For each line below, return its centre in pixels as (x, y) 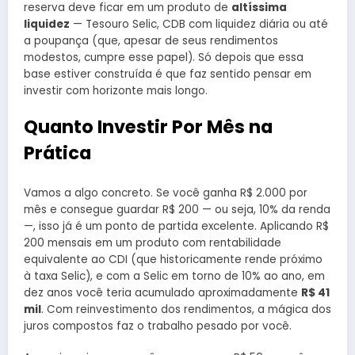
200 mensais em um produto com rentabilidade (153, 242)
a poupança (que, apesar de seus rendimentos (151, 41)
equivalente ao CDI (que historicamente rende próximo (173, 259)
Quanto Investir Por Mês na (148, 127)
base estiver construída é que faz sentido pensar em (168, 74)
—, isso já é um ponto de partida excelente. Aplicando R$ (176, 226)
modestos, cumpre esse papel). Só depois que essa (164, 58)
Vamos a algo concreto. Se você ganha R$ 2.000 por (166, 193)
